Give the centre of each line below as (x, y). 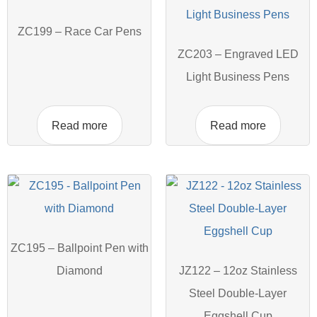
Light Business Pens (238, 77)
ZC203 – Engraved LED (238, 54)
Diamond (79, 271)
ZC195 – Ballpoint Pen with (79, 248)
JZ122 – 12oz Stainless (238, 271)
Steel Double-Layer (238, 293)
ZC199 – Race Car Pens (79, 31)
